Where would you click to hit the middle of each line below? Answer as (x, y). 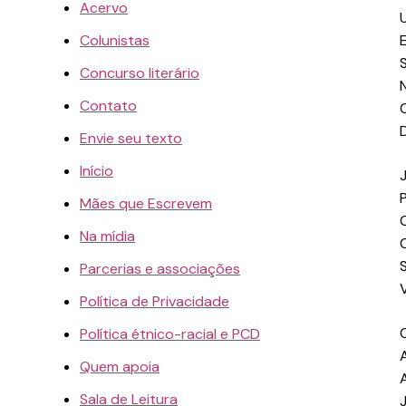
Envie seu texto (131, 138)
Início (97, 170)
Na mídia (107, 236)
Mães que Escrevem (146, 203)
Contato (108, 105)
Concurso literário (140, 72)
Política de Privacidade (155, 301)
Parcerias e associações (160, 268)
